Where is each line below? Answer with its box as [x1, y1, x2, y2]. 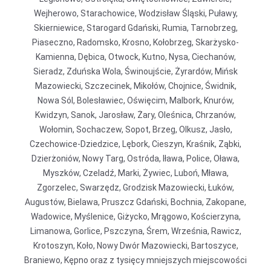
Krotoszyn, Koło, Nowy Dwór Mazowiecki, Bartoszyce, [33, 241, 238, 250]
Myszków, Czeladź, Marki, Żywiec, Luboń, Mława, [42, 168, 229, 178]
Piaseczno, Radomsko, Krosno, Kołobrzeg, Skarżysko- [32, 38, 239, 47]
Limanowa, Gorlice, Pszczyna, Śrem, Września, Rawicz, [30, 226, 241, 236]
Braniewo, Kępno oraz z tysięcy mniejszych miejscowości [24, 255, 247, 265]
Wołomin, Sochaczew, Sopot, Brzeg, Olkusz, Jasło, [39, 125, 232, 134]
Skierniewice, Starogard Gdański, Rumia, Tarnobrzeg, [33, 23, 238, 33]
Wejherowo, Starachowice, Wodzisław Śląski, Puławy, [33, 8, 238, 18]
